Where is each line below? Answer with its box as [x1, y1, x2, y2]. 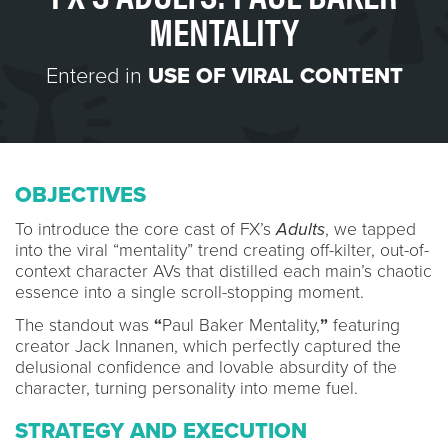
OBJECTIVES [15, 181, 146, 208]
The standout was [15, 314, 154, 336]
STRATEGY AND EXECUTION [15, 417, 307, 444]
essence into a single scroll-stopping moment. [15, 281, 364, 303]
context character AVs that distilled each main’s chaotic [15, 260, 432, 282]
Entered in [45, 62, 148, 89]
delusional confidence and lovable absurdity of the [15, 356, 397, 378]
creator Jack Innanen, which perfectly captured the [15, 335, 401, 357]
